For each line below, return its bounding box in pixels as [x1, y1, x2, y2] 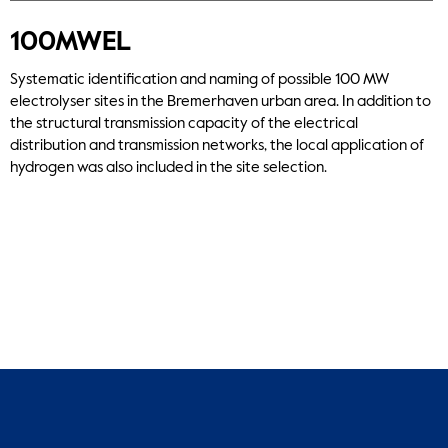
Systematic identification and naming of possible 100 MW [10, 72, 390, 88]
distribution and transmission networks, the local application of [10, 138, 425, 154]
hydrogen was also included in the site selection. [10, 160, 328, 176]
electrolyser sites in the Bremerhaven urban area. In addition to [10, 94, 432, 110]
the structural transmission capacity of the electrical [10, 116, 359, 132]
